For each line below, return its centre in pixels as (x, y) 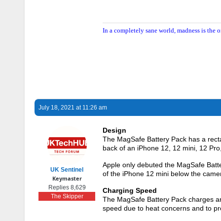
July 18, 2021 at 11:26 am (73, 108)
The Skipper (67, 197)
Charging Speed (130, 191)
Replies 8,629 (67, 188)
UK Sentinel (67, 170)
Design (114, 130)
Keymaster (67, 179)
